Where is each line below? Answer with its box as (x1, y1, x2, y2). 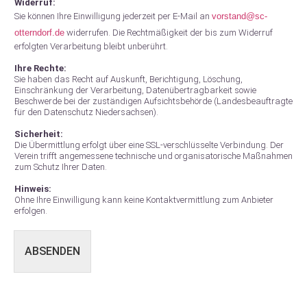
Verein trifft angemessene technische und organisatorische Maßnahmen (14, 151, 293, 161)
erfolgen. (14, 206, 47, 216)
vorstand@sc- (212, 11, 267, 21)
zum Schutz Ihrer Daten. (14, 162, 107, 172)
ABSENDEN (25, 245, 80, 258)
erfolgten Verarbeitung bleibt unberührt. (14, 41, 168, 51)
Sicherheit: (14, 129, 63, 139)
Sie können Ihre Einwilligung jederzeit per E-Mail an (14, 11, 212, 21)
